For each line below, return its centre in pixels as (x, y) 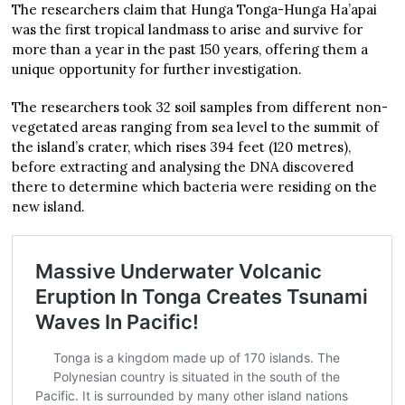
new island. (49, 206)
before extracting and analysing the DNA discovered (183, 166)
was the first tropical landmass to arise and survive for (188, 29)
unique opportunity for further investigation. (157, 69)
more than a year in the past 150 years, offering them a (190, 49)
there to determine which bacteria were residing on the (195, 186)
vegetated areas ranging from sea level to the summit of (196, 127)
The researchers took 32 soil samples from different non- (200, 107)
